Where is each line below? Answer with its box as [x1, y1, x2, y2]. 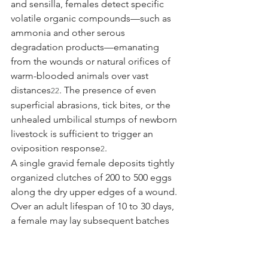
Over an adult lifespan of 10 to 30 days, [11, 200, 176, 212]
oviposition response [11, 142, 100, 154]
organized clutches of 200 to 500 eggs [11, 171, 174, 183]
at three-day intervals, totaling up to [11, 229, 163, 240]
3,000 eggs [11, 243, 56, 255]
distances [11, 84, 51, 96]
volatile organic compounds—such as [11, 12, 173, 24]
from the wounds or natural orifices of [11, 55, 173, 67]
